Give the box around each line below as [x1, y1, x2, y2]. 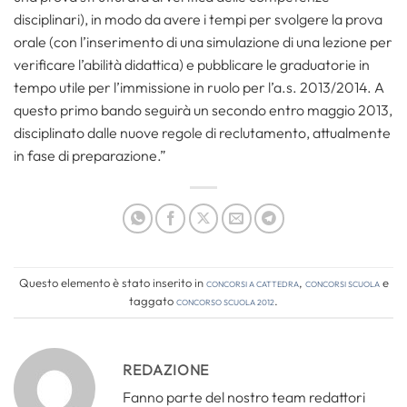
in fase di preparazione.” [14, 146, 166, 164]
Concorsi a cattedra [205, 275, 299, 291]
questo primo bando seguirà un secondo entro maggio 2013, [14, 101, 392, 119]
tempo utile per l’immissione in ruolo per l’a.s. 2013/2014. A [14, 78, 384, 96]
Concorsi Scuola [304, 275, 380, 291]
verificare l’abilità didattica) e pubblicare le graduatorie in [14, 55, 370, 74]
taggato [129, 293, 176, 309]
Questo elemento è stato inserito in [18, 275, 206, 291]
